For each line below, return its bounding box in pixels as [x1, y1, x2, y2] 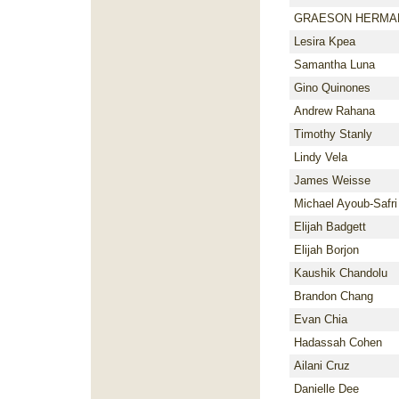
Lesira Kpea [294, 35, 355, 48]
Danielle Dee [294, 382, 359, 395]
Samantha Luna [294, 58, 375, 71]
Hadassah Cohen [294, 336, 382, 349]
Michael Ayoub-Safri [294, 197, 397, 210]
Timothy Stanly [294, 127, 372, 141]
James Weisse [294, 174, 370, 187]
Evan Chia [294, 313, 347, 326]
